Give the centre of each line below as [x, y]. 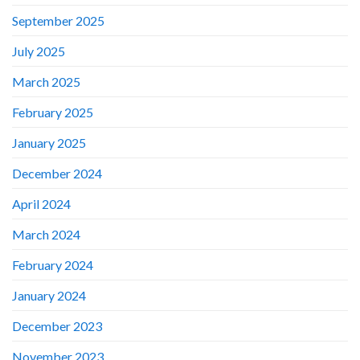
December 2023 [57, 325]
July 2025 [39, 51]
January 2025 [49, 142]
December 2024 [57, 173]
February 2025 [53, 112]
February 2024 [53, 264]
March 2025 [46, 81]
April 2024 [41, 203]
